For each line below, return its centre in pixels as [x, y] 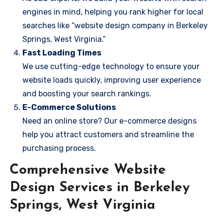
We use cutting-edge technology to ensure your [111, 66]
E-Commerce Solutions [69, 107]
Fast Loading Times [62, 53]
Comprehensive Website [88, 170]
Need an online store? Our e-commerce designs [109, 121]
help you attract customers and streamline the [108, 135]
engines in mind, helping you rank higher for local [113, 12]
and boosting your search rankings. [87, 94]
